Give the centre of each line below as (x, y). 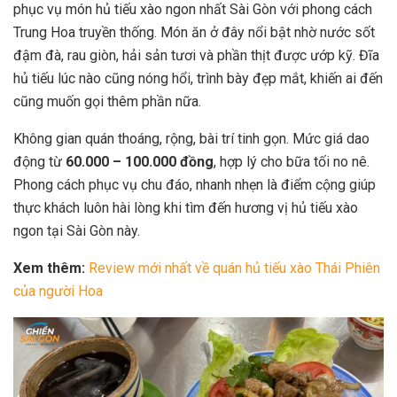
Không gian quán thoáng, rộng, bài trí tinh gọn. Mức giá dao (191, 139)
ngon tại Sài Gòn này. (77, 231)
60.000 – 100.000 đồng (140, 162)
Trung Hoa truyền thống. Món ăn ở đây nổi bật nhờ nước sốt (194, 33)
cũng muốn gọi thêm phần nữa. (107, 102)
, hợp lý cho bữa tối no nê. (292, 162)
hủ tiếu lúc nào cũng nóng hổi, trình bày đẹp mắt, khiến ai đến (198, 79)
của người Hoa (58, 292)
